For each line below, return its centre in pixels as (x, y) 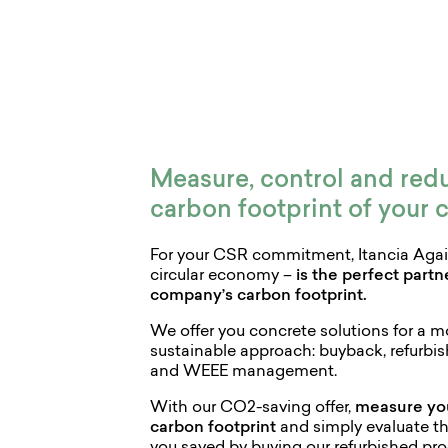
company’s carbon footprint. (259, 296)
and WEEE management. (244, 372)
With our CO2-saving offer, (253, 408)
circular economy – (223, 276)
